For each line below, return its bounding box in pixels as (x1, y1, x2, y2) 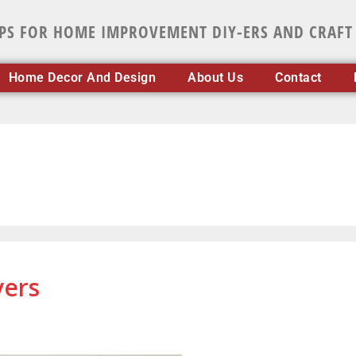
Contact (275, 70, 322, 85)
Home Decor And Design (8, 70, 157, 85)
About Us (188, 70, 244, 85)
